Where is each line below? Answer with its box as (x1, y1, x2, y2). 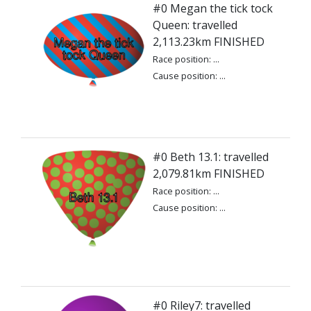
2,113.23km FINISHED (153, 34, 264, 49)
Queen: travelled (153, 17, 237, 33)
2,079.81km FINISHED (153, 166, 264, 181)
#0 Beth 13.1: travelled (153, 149, 269, 165)
